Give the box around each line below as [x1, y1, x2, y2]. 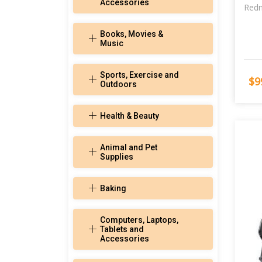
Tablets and [100, 225, 144, 235]
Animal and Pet [100, 143, 157, 153]
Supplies [100, 152, 133, 162]
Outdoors [100, 80, 137, 89]
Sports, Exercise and [100, 70, 179, 80]
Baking [100, 184, 126, 194]
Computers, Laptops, [100, 215, 178, 225]
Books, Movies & [100, 29, 163, 39]
